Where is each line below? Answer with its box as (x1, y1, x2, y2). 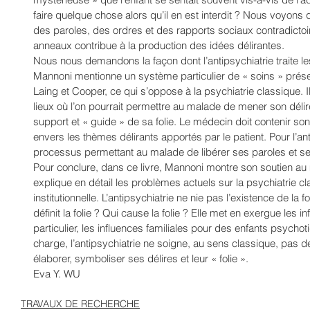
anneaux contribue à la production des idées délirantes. (33, 39, 287, 52)
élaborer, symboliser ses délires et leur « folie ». (33, 252, 251, 265)
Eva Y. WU (33, 267, 80, 280)
